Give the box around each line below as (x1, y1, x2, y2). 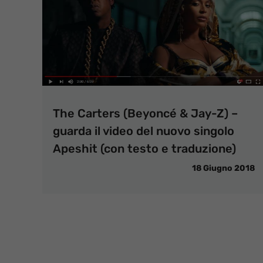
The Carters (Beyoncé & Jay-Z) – (53, 106, 238, 121)
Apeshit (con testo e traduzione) (53, 141, 236, 156)
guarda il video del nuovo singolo (53, 124, 234, 139)
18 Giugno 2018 (192, 163, 255, 174)
